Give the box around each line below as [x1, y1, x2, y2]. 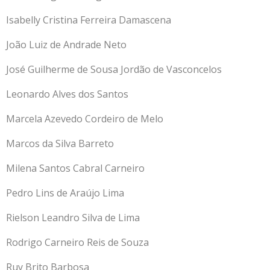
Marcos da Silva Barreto [6, 136, 114, 150]
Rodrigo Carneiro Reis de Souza [6, 235, 149, 249]
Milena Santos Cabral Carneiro [6, 161, 145, 175]
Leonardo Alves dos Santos [6, 87, 128, 101]
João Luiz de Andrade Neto [6, 37, 127, 51]
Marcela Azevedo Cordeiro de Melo [6, 111, 166, 125]
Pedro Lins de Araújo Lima [6, 186, 124, 199]
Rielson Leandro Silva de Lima [6, 210, 140, 224]
